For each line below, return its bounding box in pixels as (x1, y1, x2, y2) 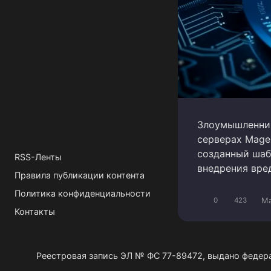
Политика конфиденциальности (15, 188, 151, 198)
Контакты (15, 206, 55, 217)
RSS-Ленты (15, 151, 62, 162)
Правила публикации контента (15, 169, 145, 180)
